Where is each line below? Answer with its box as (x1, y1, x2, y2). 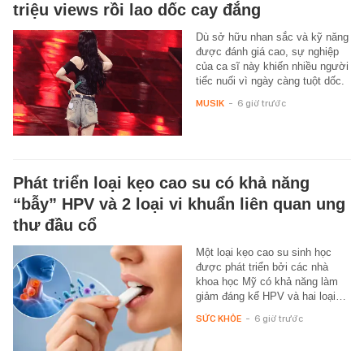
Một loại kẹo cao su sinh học (195, 245, 331, 258)
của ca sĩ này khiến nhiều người (195, 60, 349, 72)
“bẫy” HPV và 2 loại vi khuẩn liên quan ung (13, 194, 345, 213)
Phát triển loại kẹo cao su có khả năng (13, 173, 310, 192)
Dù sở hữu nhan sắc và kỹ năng (195, 31, 349, 43)
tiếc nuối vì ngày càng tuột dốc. (195, 75, 344, 87)
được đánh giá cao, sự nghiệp (195, 45, 339, 58)
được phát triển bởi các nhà (195, 260, 328, 273)
